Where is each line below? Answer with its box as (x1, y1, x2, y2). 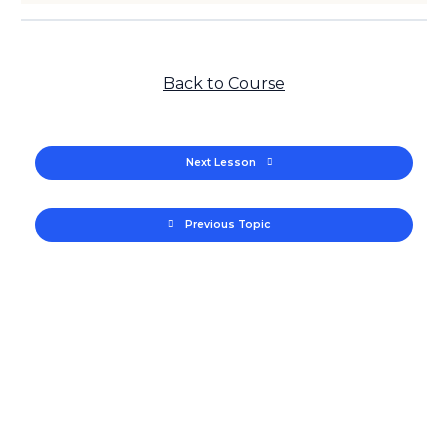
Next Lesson (186, 156, 256, 170)
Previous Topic (184, 218, 270, 232)
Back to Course (163, 73, 285, 93)
